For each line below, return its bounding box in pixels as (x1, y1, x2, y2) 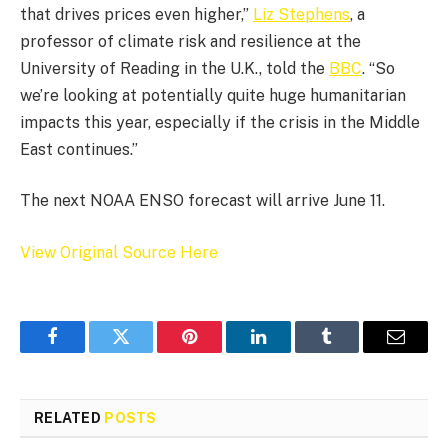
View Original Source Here (20, 242, 218, 262)
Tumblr (325, 342, 379, 361)
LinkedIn (256, 342, 323, 361)
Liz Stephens (253, 4, 350, 24)
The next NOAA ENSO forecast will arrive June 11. (20, 191, 385, 211)
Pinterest (188, 342, 252, 361)
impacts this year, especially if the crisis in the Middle (20, 112, 420, 132)
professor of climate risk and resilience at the (20, 31, 361, 51)
